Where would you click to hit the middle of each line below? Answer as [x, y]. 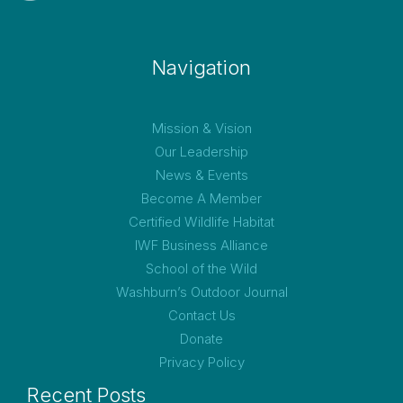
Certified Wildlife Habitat [201, 222]
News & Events [201, 175]
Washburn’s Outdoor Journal [201, 292]
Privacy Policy [201, 363]
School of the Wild [201, 269]
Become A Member [201, 199]
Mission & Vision [201, 129]
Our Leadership [201, 152]
